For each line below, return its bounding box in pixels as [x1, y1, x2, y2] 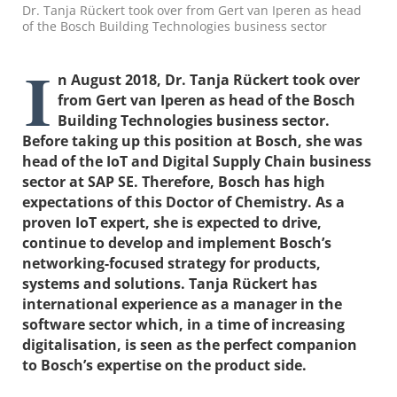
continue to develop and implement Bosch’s [22, 232, 331, 253]
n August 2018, [58, 69, 165, 90]
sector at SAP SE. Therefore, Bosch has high [22, 171, 325, 191]
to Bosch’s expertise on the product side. [22, 354, 307, 375]
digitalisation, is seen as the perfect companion [22, 334, 357, 354]
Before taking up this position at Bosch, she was [22, 130, 362, 151]
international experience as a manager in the [22, 293, 342, 314]
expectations [22, 191, 117, 212]
